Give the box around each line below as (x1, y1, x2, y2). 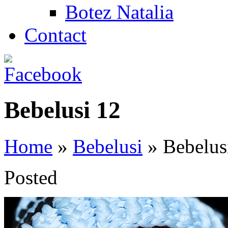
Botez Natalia (65, 1, 174, 23)
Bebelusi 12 (4, 97, 121, 124)
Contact (24, 24, 87, 46)
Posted (4, 166, 58, 188)
